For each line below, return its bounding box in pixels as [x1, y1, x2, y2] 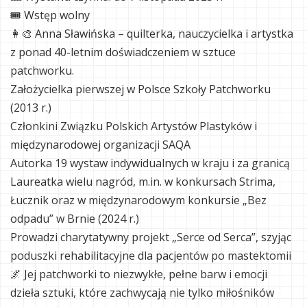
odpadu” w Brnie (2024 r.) [10, 211, 139, 226]
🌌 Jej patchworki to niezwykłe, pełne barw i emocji [10, 267, 267, 282]
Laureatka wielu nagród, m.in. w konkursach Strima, [10, 174, 275, 189]
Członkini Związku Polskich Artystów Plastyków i [10, 119, 257, 134]
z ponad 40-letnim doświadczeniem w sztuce [10, 45, 236, 60]
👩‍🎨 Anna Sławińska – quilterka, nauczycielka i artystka [10, 26, 293, 41]
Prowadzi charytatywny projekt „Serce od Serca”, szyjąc [10, 230, 291, 245]
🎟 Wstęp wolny [10, 8, 90, 23]
